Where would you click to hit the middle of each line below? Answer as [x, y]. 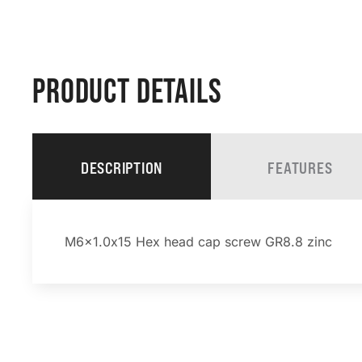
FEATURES [300, 168]
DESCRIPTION [122, 168]
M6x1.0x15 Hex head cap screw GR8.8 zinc [198, 242]
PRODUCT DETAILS [127, 93]
